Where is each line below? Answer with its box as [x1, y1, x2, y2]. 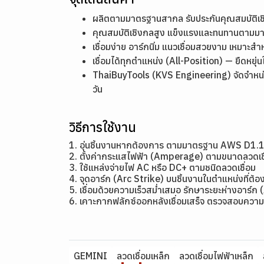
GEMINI [74, 250, 107, 262]
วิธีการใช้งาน [69, 118, 136, 136]
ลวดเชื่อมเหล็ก [117, 250, 170, 262]
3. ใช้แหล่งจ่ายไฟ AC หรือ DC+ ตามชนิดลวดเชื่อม [69, 161, 256, 173]
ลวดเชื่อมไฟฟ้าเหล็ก [179, 250, 253, 262]
